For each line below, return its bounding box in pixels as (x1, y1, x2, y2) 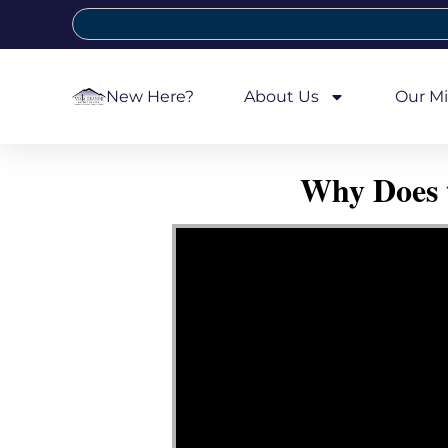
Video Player (175, 217, 224, 236)
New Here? (105, 86, 194, 106)
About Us (243, 86, 319, 106)
